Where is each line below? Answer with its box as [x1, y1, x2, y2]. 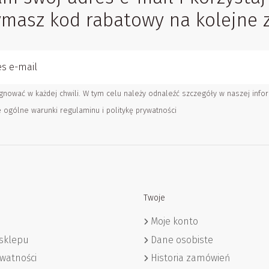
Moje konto [151, 216, 198, 228]
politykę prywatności [106, 106, 177, 115]
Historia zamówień [151, 252, 230, 264]
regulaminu [59, 106, 100, 115]
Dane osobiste [151, 234, 213, 246]
